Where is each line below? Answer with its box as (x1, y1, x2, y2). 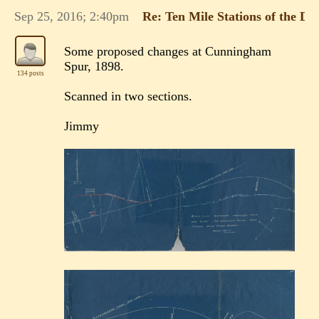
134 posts (17, 70, 45, 78)
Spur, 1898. (64, 59, 125, 74)
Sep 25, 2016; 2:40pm (14, 9, 130, 23)
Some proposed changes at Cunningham (64, 44, 272, 59)
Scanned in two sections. (64, 89, 193, 104)
